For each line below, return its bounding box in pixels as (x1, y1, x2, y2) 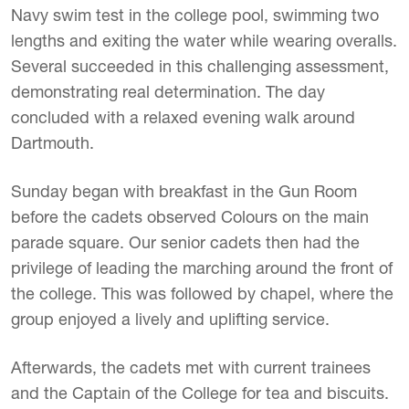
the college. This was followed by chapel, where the (11, 283, 393, 304)
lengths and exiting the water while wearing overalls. (11, 30, 397, 51)
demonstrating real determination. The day (11, 81, 325, 102)
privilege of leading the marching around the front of (11, 257, 393, 278)
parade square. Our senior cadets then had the (11, 232, 360, 253)
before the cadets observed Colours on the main (11, 206, 369, 227)
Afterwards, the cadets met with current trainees (11, 357, 371, 378)
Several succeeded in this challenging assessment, (11, 56, 389, 77)
